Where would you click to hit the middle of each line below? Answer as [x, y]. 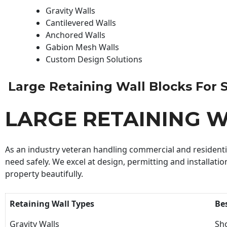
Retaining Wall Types [52, 203]
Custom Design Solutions [94, 59]
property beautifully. [44, 174]
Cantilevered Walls [81, 23]
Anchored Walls [75, 35]
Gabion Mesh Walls [82, 47]
